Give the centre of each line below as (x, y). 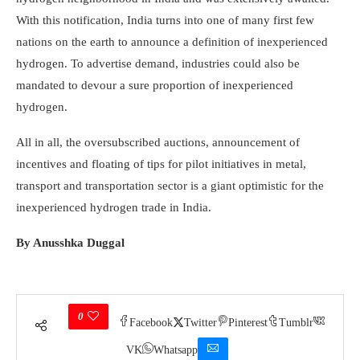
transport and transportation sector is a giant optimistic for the (170, 186)
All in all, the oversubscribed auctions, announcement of (158, 143)
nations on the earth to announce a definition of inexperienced (172, 42)
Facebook (151, 323)
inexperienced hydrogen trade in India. (114, 208)
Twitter (200, 323)
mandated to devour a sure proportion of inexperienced (155, 86)
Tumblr (296, 323)
